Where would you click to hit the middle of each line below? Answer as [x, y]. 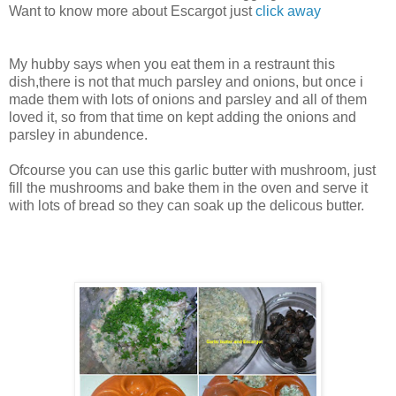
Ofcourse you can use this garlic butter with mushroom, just [192, 171]
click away [288, 11]
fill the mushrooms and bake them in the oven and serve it [188, 188]
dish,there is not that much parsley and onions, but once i [186, 82]
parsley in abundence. [78, 135]
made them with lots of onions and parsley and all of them [188, 100]
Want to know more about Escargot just [132, 11]
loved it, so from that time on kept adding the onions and [183, 118]
